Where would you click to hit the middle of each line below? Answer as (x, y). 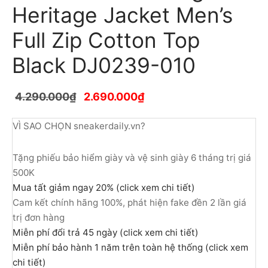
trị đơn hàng (39, 217)
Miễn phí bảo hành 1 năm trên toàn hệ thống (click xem (130, 247)
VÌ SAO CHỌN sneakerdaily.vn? (79, 126)
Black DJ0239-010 (104, 65)
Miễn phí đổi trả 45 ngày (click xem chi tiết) (106, 232)
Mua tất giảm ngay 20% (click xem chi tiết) (104, 187)
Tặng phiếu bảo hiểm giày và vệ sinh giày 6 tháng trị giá (132, 157)
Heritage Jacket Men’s (122, 15)
